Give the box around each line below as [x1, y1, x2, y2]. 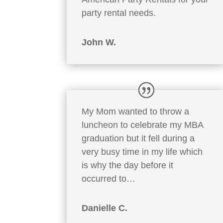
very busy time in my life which [82, 147, 203, 157]
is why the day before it [82, 160, 174, 171]
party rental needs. [82, 7, 156, 18]
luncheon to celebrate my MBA [82, 120, 204, 130]
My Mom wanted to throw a [82, 107, 190, 117]
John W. [82, 37, 116, 47]
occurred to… [82, 174, 136, 184]
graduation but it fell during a [82, 133, 195, 144]
